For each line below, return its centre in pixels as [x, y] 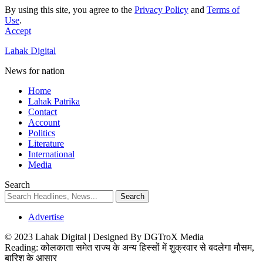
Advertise [46, 217]
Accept [18, 31]
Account [44, 122]
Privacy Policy [161, 10]
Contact [43, 112]
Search [17, 185]
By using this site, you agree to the [70, 10]
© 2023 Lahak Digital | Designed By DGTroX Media [104, 237]
